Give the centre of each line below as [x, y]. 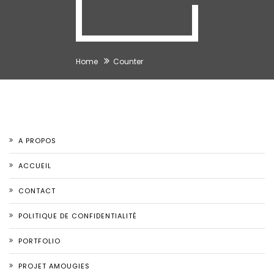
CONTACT [37, 191]
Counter [128, 61]
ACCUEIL [35, 166]
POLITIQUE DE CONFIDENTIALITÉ [78, 216]
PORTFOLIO [39, 241]
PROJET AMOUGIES [54, 266]
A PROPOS [37, 141]
